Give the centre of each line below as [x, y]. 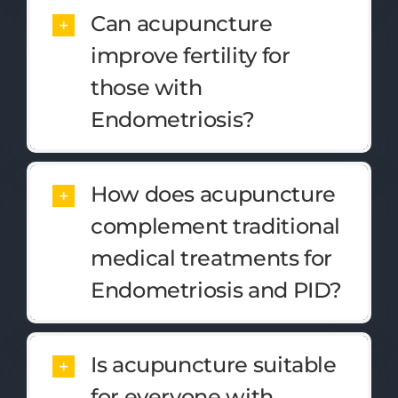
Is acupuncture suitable [213, 364]
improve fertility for [190, 55]
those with [146, 87]
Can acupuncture [181, 23]
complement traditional [215, 226]
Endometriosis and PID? [216, 290]
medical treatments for [211, 258]
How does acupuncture [213, 194]
